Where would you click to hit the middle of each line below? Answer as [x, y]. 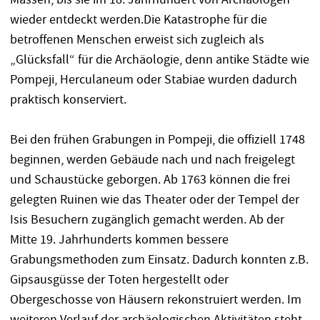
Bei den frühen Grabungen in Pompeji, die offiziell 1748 [157, 139]
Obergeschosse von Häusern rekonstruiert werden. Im [155, 299]
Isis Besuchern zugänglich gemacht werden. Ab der [147, 219]
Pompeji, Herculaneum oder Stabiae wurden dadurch [153, 79]
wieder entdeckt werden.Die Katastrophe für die [138, 19]
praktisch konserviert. [68, 99]
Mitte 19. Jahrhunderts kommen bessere [119, 239]
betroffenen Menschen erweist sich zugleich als [137, 39]
